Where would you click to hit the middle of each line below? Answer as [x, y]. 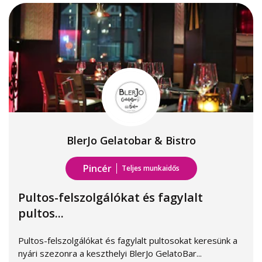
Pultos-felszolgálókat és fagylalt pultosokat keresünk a [128, 240]
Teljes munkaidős [150, 168]
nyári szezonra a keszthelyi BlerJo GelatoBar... [110, 253]
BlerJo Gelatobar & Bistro [131, 140]
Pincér [97, 168]
